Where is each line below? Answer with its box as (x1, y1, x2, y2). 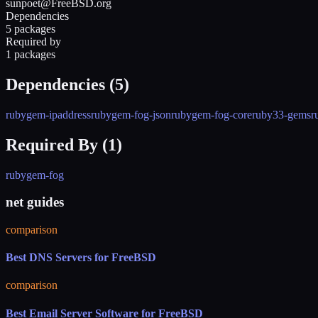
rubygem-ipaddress (6, 108, 91, 121)
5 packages (6, 22, 55, 35)
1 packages (6, 48, 55, 60)
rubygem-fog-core (171, 108, 252, 121)
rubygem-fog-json (91, 108, 171, 121)
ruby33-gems (252, 108, 311, 121)
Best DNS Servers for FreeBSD (6, 251, 156, 264)
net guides (6, 194, 64, 210)
